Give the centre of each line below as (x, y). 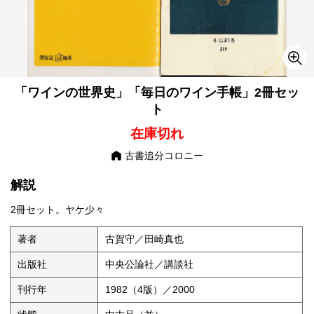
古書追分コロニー (163, 156)
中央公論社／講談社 (150, 265)
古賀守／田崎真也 (145, 239)
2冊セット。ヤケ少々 (57, 210)
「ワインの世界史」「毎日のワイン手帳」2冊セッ (157, 93)
